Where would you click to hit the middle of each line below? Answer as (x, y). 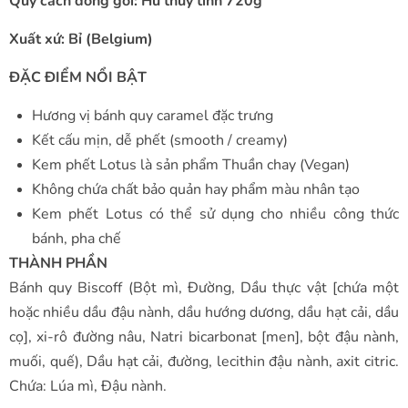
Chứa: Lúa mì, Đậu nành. (88, 386)
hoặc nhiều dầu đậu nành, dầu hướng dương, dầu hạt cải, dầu (204, 312)
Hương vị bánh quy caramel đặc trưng (153, 115)
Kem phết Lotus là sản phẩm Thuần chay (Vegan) (191, 164)
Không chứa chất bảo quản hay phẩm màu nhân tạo (196, 189)
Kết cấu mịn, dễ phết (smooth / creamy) (160, 140)
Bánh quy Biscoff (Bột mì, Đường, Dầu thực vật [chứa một (204, 287)
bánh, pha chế (76, 238)
